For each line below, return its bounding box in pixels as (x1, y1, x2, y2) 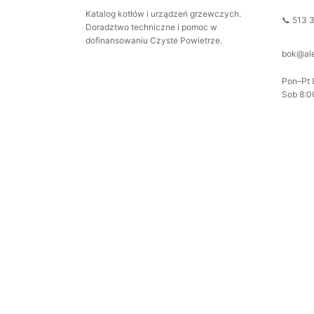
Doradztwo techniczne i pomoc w (86, 22, 217, 32)
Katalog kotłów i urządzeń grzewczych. (86, 8, 241, 19)
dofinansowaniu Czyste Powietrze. (86, 35, 222, 46)
